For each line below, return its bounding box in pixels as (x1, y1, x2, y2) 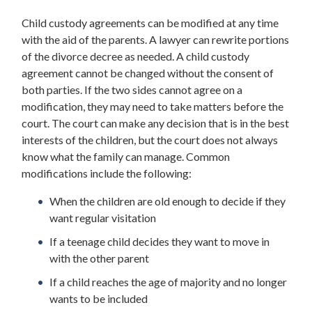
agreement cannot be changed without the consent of (22, 66, 274, 80)
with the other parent (49, 251, 149, 265)
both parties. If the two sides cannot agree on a (22, 83, 242, 97)
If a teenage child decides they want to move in (49, 235, 270, 249)
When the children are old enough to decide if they (49, 194, 286, 208)
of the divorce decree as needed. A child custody (22, 49, 249, 63)
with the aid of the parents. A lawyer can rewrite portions (22, 33, 289, 47)
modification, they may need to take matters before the (22, 100, 283, 114)
